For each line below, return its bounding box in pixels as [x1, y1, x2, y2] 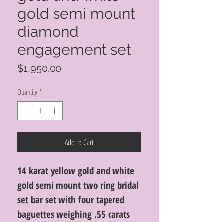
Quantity [17, 87, 37, 97]
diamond [17, 23, 79, 40]
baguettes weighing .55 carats [17, 207, 130, 221]
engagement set [17, 41, 131, 58]
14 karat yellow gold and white [17, 164, 134, 177]
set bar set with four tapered [17, 193, 124, 206]
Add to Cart [65, 136, 94, 148]
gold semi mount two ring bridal [17, 178, 139, 192]
